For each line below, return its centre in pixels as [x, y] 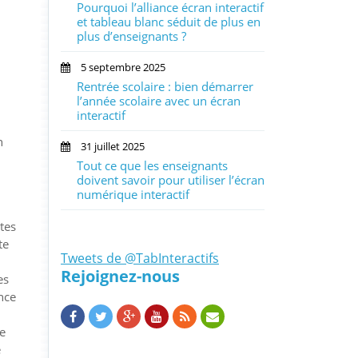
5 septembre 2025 [118, 67]
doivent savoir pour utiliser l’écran [171, 180]
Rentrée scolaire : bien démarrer [165, 86]
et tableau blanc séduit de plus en [169, 22]
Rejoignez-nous [120, 276]
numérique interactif [133, 194]
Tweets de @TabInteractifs [140, 258]
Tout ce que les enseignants [152, 165]
